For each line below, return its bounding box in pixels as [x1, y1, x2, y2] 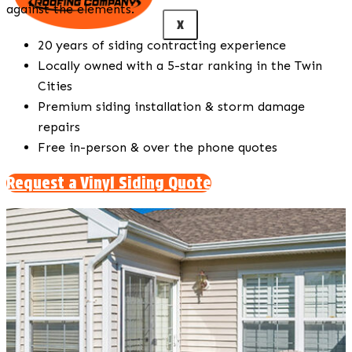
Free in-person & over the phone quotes [38, 139, 277, 155]
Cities [38, 78, 72, 93]
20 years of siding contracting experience [38, 37, 286, 53]
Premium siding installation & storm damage [38, 98, 305, 114]
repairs [38, 119, 80, 134]
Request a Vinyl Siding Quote [6, 173, 211, 192]
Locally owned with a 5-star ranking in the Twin [38, 57, 322, 73]
